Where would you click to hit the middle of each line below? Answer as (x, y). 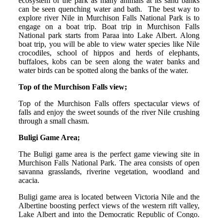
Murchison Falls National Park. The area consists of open (109, 163)
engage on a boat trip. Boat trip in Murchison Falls (109, 26)
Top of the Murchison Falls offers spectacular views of (109, 103)
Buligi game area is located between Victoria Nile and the (109, 197)
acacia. (29, 180)
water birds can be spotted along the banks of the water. (103, 70)
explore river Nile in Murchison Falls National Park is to (109, 18)
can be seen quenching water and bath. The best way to (109, 9)
